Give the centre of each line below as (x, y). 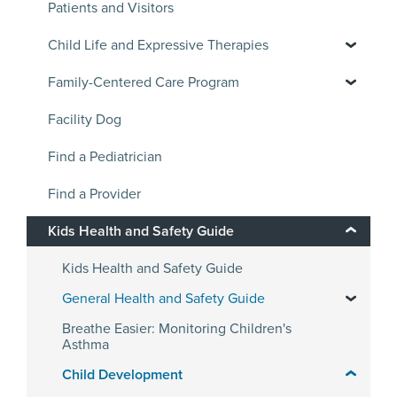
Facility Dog (85, 119)
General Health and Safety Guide (163, 298)
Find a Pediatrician (105, 156)
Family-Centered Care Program (144, 82)
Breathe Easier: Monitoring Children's (177, 328)
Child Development (122, 374)
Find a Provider (94, 194)
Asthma (86, 344)
